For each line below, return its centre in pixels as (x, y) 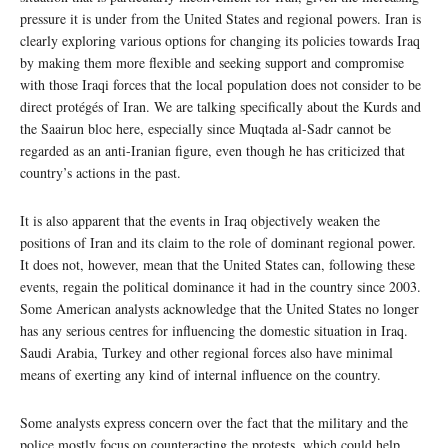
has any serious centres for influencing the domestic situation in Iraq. (214, 331)
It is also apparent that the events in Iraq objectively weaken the (200, 221)
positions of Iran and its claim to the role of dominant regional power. (218, 243)
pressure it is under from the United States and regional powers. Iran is (220, 19)
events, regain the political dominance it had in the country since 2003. (220, 287)
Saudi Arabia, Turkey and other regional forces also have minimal (206, 353)
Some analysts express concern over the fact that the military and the (214, 423)
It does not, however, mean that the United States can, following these (217, 265)
